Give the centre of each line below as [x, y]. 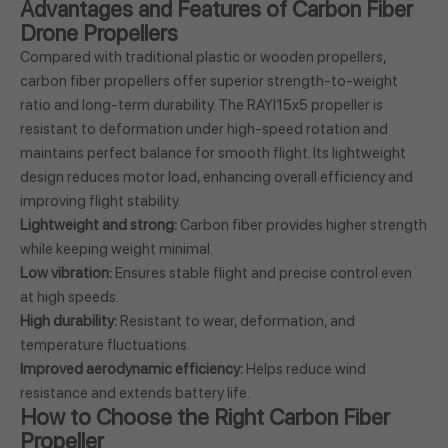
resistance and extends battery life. [135, 393]
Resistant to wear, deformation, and [236, 321]
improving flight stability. [100, 201]
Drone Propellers [99, 33]
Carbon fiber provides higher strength [302, 225]
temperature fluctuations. [105, 345]
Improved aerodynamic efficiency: [131, 369]
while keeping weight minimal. [116, 249]
